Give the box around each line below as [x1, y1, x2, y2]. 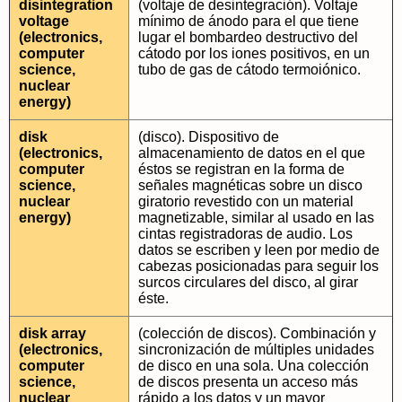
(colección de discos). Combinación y [138, 326, 376, 341]
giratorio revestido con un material [138, 194, 354, 209]
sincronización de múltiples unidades [138, 342, 374, 357]
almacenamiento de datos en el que [138, 145, 365, 161]
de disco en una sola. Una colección [138, 358, 369, 373]
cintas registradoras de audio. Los [138, 226, 353, 241]
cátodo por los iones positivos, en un [138, 46, 370, 61]
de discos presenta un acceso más [138, 374, 358, 389]
